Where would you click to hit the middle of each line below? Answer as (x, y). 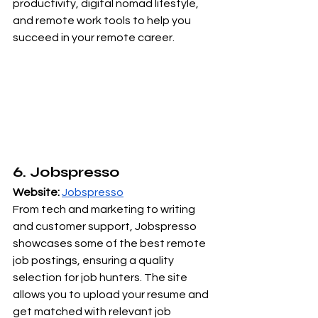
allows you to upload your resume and (112, 295)
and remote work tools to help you (103, 21)
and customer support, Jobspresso (106, 227)
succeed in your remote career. (94, 38)
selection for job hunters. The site (101, 278)
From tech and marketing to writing (105, 210)
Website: (36, 193)
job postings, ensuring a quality (94, 261)
